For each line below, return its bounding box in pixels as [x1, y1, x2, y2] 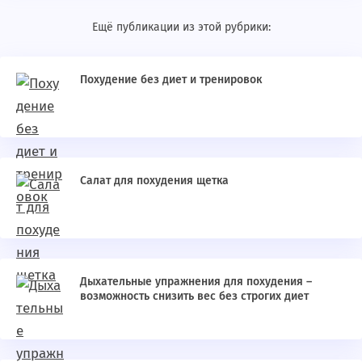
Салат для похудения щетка [80, 174, 229, 187]
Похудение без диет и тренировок [80, 73, 262, 86]
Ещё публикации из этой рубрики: [91, 20, 271, 34]
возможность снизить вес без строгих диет [80, 289, 309, 303]
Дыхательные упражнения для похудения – [80, 275, 312, 288]
